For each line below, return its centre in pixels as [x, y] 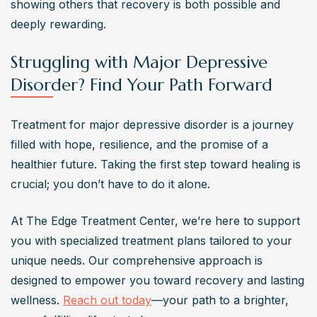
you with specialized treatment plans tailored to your [151, 240]
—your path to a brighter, [220, 300]
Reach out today [107, 300]
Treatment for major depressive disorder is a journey [152, 124]
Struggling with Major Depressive [139, 62]
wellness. [37, 300]
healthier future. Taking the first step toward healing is [156, 164]
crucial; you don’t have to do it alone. [112, 184]
